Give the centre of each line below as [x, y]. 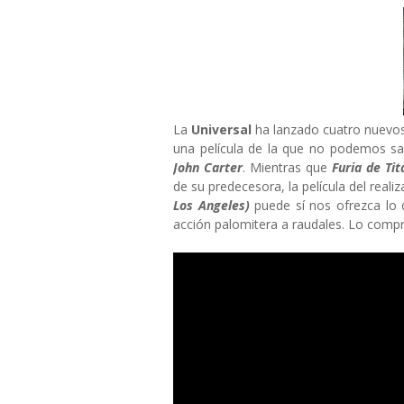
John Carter [208, 167]
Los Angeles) [211, 205]
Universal [221, 129]
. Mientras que [287, 167]
